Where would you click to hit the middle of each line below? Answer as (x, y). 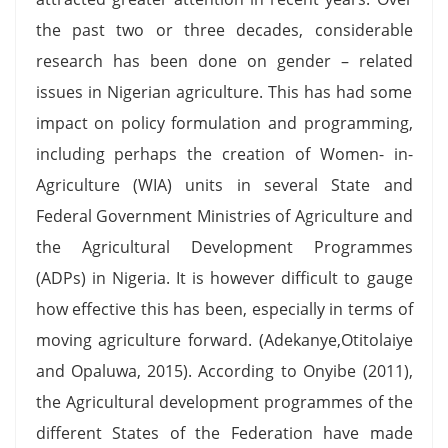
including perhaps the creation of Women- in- (224, 153)
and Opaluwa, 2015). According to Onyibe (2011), (224, 370)
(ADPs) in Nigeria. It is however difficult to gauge (224, 277)
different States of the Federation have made (224, 432)
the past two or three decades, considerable (224, 29)
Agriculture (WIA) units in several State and (224, 184)
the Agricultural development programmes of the (224, 401)
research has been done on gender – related (224, 60)
